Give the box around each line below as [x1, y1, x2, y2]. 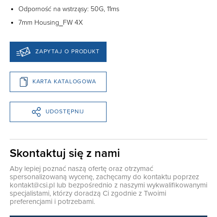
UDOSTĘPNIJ [46, 108, 85, 115]
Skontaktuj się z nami [10, 146, 120, 160]
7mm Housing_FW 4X [18, 18, 83, 27]
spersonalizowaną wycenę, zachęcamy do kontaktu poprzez [10, 172, 199, 181]
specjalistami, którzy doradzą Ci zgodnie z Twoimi [10, 188, 166, 198]
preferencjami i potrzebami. [10, 197, 95, 206]
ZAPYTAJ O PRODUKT [35, 48, 100, 55]
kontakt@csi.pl [10, 180, 55, 189]
